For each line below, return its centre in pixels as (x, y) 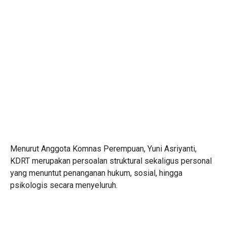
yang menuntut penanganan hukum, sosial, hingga (96, 173)
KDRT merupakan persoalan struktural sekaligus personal (111, 161)
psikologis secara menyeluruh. (64, 185)
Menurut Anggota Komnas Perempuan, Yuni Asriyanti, (103, 148)
